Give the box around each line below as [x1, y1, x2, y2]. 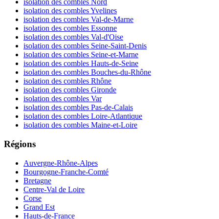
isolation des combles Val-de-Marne [23, 15, 133, 24]
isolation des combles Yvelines [23, 6, 117, 15]
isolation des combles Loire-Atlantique [23, 112, 142, 121]
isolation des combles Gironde [23, 86, 116, 94]
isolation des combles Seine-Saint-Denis [23, 42, 147, 50]
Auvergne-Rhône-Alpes [23, 158, 98, 167]
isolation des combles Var [23, 94, 102, 103]
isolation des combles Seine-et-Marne [23, 50, 138, 59]
